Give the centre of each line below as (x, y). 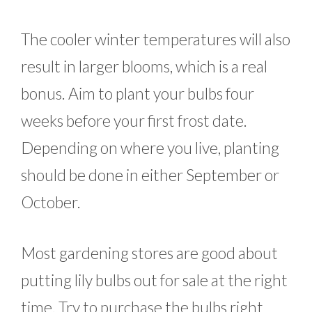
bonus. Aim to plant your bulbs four (138, 93)
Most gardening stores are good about (149, 253)
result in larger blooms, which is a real (144, 66)
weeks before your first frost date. (134, 120)
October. (51, 202)
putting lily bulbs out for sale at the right (154, 280)
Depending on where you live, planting (150, 147)
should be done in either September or (150, 174)
